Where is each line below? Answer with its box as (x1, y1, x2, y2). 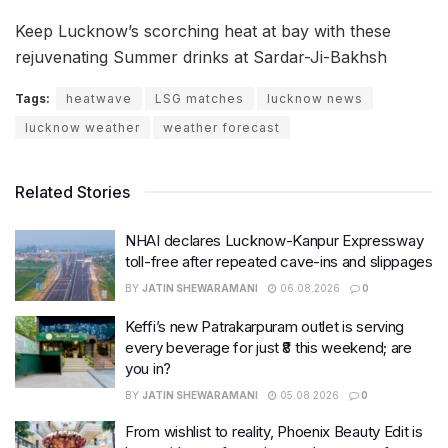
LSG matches (155, 90, 244, 106)
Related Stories (15, 181, 130, 202)
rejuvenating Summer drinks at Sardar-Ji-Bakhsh (15, 46, 387, 67)
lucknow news (267, 90, 363, 106)
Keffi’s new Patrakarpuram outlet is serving (125, 317, 405, 337)
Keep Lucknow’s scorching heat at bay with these (15, 20, 391, 41)
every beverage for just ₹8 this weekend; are (125, 338, 412, 358)
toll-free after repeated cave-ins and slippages (125, 251, 433, 271)
